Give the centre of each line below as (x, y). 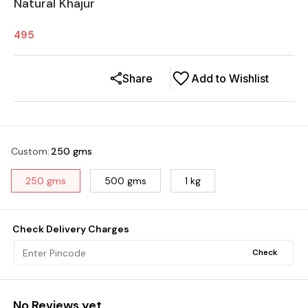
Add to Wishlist (230, 78)
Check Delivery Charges (71, 229)
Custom (29, 151)
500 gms (125, 181)
